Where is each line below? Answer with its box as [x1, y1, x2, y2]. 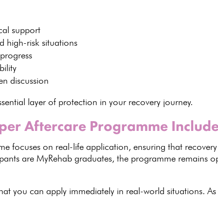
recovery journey [128, 96, 191, 108]
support [9, 24, 41, 36]
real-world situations [126, 185, 203, 197]
